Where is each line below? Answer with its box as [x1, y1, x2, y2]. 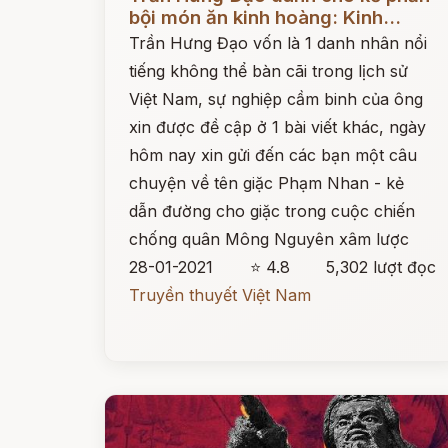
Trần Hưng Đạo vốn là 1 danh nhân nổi [129, 33, 427, 53]
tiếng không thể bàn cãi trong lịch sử [129, 61, 408, 81]
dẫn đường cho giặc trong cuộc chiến [129, 201, 415, 221]
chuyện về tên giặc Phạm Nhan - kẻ [129, 173, 404, 193]
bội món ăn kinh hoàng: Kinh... [129, 6, 401, 29]
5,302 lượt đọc [326, 257, 437, 277]
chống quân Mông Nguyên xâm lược [129, 229, 409, 249]
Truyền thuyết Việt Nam [129, 285, 311, 305]
